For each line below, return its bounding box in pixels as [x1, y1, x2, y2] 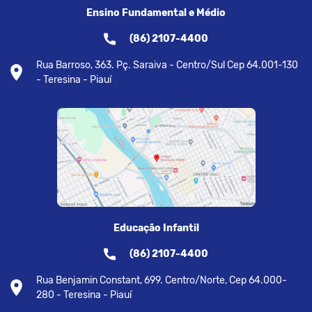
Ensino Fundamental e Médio [86, 6, 226, 19]
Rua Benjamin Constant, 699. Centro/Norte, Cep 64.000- [36, 274, 287, 286]
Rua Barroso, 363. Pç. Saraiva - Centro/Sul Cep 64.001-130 [36, 58, 298, 71]
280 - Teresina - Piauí [36, 288, 132, 301]
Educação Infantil [113, 221, 199, 234]
